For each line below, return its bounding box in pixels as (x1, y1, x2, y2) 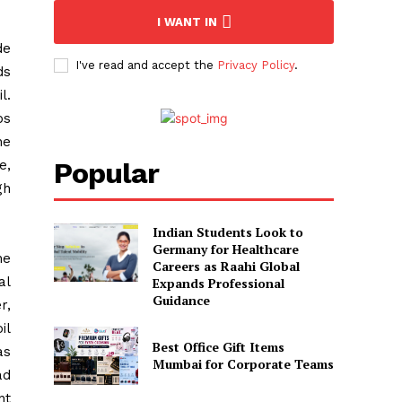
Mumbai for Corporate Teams (152, 355, 334, 373)
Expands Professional (152, 274, 284, 292)
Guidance (152, 291, 210, 309)
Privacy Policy (217, 57, 295, 72)
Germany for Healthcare (152, 240, 299, 258)
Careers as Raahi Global (152, 257, 300, 275)
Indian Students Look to (152, 223, 303, 240)
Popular (54, 155, 160, 190)
